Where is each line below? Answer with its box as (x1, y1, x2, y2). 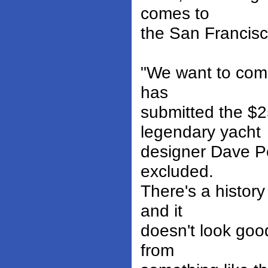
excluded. (141, 162, 214, 181)
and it (141, 201, 182, 221)
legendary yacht (141, 122, 261, 142)
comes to (141, 4, 209, 23)
